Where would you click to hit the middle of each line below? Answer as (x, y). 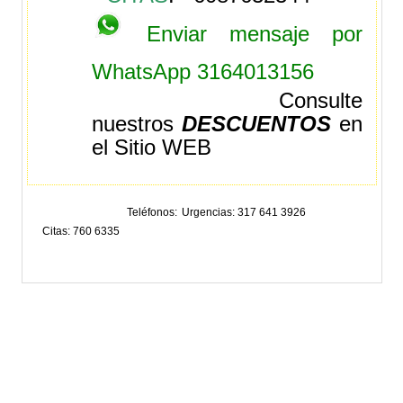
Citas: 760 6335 (81, 232)
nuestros (137, 123)
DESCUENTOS (257, 123)
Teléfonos (151, 213)
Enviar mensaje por (255, 33)
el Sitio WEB (152, 147)
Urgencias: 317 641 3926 (244, 213)
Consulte (228, 100)
